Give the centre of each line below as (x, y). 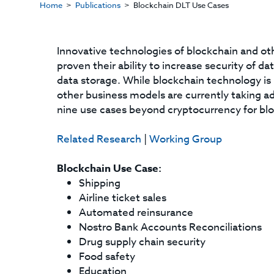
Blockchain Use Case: (109, 168)
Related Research (99, 139)
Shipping (100, 183)
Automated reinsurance (136, 213)
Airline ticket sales (123, 198)
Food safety (107, 257)
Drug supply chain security (143, 242)
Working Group (186, 139)
